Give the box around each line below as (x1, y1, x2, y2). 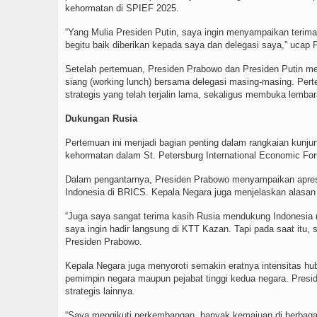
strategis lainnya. (65, 286, 135, 297)
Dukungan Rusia (65, 113, 137, 125)
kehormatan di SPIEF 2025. (65, 3, 179, 14)
